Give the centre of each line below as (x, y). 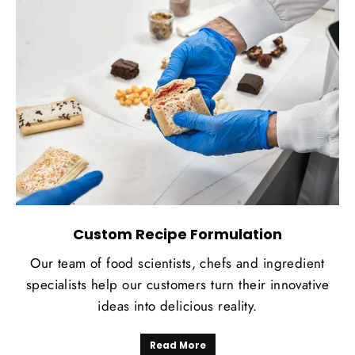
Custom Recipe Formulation (177, 235)
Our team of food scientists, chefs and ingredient (177, 263)
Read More (177, 345)
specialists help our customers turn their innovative (177, 285)
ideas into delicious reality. (177, 306)
